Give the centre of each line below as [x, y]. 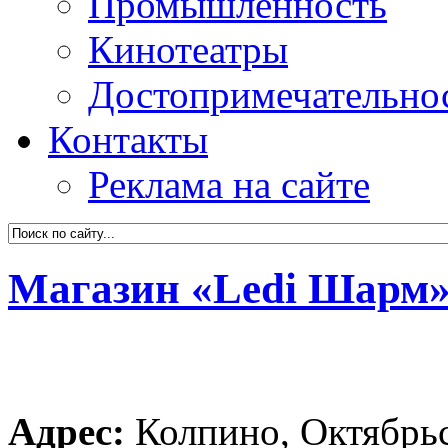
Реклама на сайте [229, 184]
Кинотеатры [188, 49]
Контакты [128, 139]
